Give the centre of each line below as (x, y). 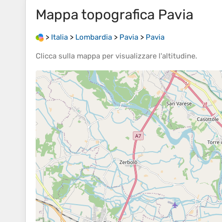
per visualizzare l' (131, 56)
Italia (59, 37)
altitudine (179, 56)
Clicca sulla (56, 56)
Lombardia (94, 37)
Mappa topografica (97, 15)
